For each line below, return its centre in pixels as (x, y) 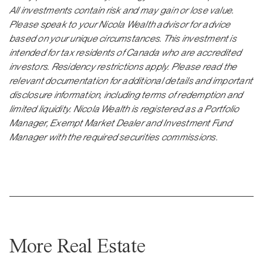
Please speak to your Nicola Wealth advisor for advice (120, 24)
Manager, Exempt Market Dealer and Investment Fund (121, 123)
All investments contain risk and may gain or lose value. (122, 10)
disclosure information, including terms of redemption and (126, 95)
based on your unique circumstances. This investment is (123, 38)
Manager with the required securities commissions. (114, 137)
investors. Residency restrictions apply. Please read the (123, 67)
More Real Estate (77, 246)
